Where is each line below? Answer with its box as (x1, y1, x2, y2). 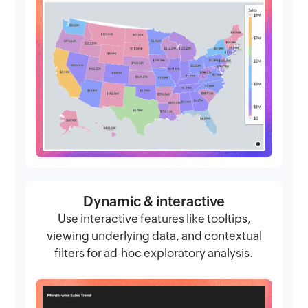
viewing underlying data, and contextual (46, 228, 262, 243)
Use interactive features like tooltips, (57, 211, 251, 225)
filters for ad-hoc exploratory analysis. (54, 245, 254, 260)
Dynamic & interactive (83, 192, 225, 209)
